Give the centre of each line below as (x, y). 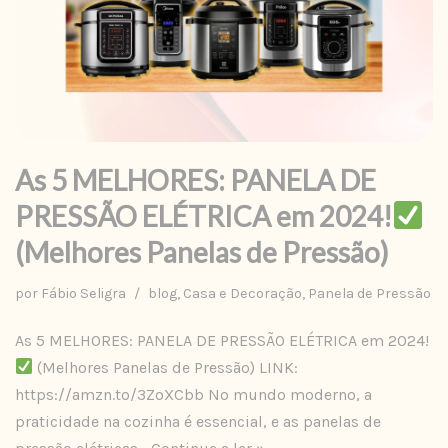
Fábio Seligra (83, 293)
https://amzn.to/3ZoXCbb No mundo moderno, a (193, 394)
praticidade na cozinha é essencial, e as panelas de (198, 421)
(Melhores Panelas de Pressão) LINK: (166, 367)
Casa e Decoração (242, 293)
